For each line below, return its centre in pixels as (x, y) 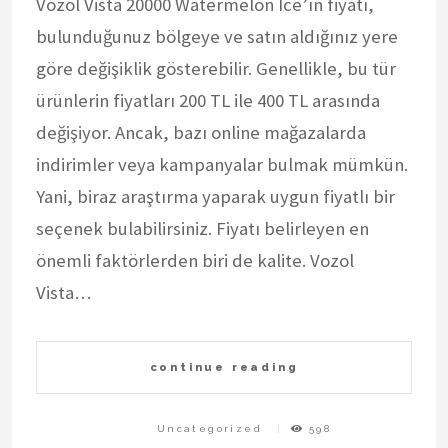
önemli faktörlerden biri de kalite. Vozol (195, 260)
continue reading (224, 366)
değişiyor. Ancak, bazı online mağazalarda (201, 132)
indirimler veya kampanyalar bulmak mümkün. (222, 164)
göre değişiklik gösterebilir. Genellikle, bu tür (216, 68)
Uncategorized (209, 429)
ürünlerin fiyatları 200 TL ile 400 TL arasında (208, 100)
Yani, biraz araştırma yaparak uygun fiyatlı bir (215, 196)
